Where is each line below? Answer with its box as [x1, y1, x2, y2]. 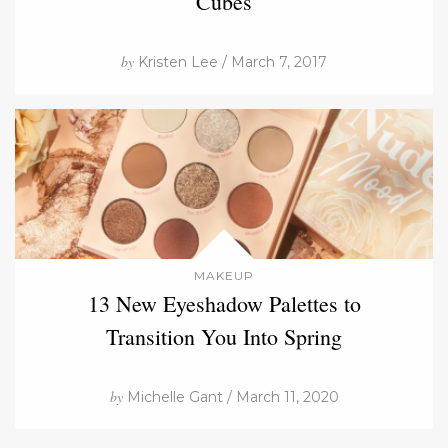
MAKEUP [194, 267, 254, 283]
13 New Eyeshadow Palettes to [87, 288, 361, 318]
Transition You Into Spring [106, 321, 342, 351]
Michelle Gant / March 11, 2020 [122, 387, 339, 406]
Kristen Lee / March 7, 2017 [134, 52, 327, 71]
